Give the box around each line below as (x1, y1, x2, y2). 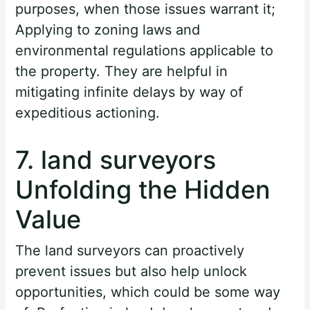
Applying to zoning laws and (15, 21, 201, 39)
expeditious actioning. (15, 104, 161, 122)
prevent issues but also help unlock (15, 262, 248, 280)
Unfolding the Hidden (15, 174, 271, 206)
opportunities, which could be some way (15, 283, 281, 300)
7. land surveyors (15, 145, 217, 176)
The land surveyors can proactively (15, 241, 245, 259)
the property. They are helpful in (15, 63, 228, 80)
